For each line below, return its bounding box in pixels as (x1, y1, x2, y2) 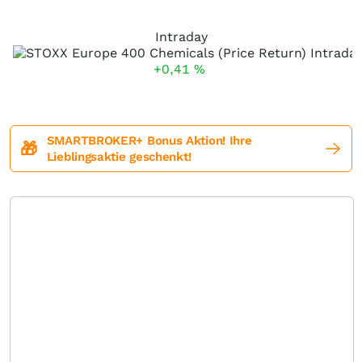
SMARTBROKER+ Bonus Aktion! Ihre (46, 133, 252, 148)
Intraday (155, 29, 208, 44)
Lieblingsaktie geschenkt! (46, 149, 192, 164)
